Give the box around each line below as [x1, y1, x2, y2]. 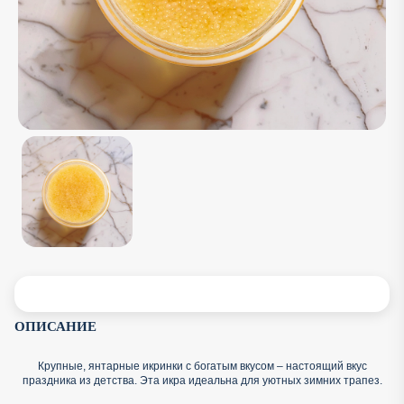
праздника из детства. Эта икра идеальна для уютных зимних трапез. [22, 374, 382, 387]
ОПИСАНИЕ [14, 319, 96, 334]
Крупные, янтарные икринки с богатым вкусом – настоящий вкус [37, 360, 367, 372]
